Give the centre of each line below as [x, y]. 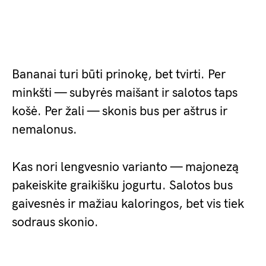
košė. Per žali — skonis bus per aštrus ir [120, 111]
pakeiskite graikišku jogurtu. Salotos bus [122, 186]
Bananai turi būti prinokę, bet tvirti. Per [119, 75]
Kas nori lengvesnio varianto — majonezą [125, 167]
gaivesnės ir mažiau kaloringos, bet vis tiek [128, 204]
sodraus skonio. [55, 222]
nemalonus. [45, 130]
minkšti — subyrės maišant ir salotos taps [125, 93]
